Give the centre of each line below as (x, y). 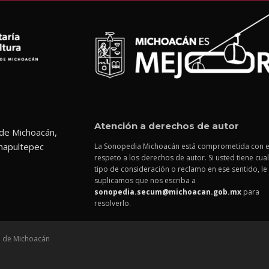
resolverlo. (112, 203)
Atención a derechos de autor (166, 126)
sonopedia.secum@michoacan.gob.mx (168, 192)
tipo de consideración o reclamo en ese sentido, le (180, 169)
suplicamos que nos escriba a (145, 180)
